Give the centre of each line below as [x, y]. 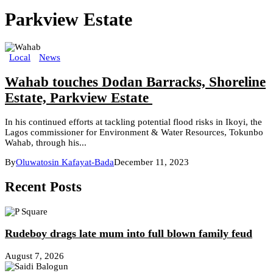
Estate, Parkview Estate [79, 97]
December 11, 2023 [151, 162]
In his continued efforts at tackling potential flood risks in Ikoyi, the [133, 122]
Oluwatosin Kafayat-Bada [65, 162]
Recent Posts [43, 187]
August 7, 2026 [34, 256]
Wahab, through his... [46, 143]
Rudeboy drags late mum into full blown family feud [129, 234]
